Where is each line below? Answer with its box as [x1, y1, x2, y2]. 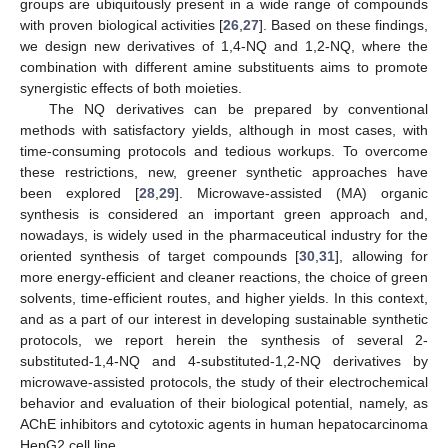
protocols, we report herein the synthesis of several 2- [20, 331, 428, 348]
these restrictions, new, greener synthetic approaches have [20, 163, 428, 180]
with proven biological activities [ [20, 16, 223, 33]
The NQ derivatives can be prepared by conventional [48, 100, 428, 117]
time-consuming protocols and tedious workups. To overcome [20, 142, 428, 159]
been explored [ [20, 184, 139, 201]
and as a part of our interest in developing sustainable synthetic [20, 310, 428, 327]
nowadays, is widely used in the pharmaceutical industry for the [20, 226, 428, 243]
